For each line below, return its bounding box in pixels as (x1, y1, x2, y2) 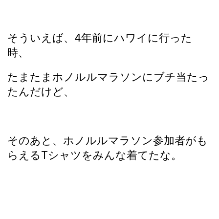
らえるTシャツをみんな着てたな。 (7, 149, 182, 161)
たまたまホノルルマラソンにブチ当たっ (7, 70, 209, 83)
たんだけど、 (7, 85, 74, 98)
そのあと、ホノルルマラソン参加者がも (7, 134, 208, 147)
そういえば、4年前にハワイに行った (7, 31, 192, 44)
